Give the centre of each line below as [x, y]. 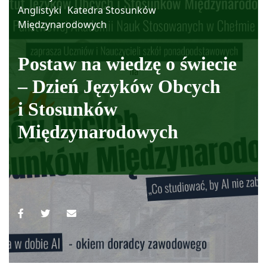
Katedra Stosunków [112, 10]
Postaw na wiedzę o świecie [127, 64]
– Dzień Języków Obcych [119, 86]
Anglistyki [40, 10]
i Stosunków [68, 109]
